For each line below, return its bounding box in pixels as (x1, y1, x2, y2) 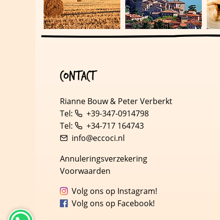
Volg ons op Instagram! (72, 185, 158, 196)
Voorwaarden (60, 165, 110, 176)
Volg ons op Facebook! (72, 197, 155, 209)
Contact (60, 69, 95, 84)
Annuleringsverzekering (60, 153, 147, 164)
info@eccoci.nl (72, 133, 125, 144)
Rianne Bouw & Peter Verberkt (60, 96, 172, 107)
